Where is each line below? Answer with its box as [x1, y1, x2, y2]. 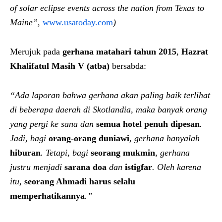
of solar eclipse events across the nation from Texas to [10, 2, 204, 13]
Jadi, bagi [10, 133, 49, 143]
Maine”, [10, 17, 43, 27]
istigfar [125, 162, 152, 172]
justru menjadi [10, 162, 64, 172]
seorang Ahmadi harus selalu [24, 176, 135, 186]
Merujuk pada [10, 46, 62, 56]
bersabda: [110, 60, 146, 71]
